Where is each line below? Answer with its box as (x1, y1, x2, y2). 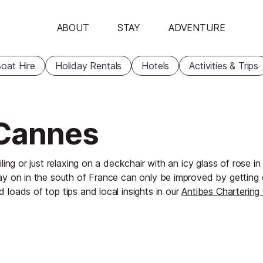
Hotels (141, 60, 170, 72)
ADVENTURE (168, 22, 225, 33)
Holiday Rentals (55, 60, 122, 72)
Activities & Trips (189, 60, 259, 72)
